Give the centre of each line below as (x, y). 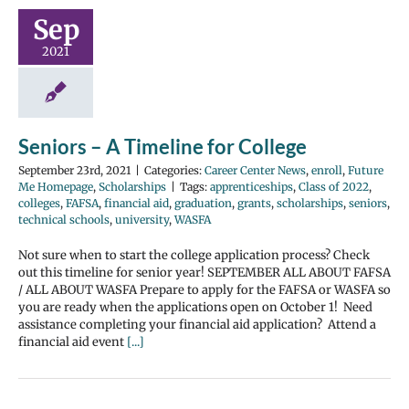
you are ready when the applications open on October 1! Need (195, 307)
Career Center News (255, 170)
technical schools (64, 220)
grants (254, 203)
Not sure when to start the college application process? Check (194, 255)
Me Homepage (56, 187)
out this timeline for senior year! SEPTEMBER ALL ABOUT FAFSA (204, 273)
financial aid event (73, 342)
